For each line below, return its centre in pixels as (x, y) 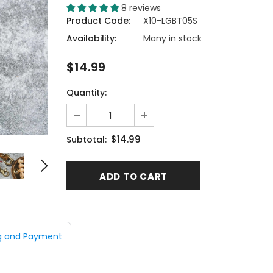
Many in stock (172, 38)
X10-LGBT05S (170, 20)
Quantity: (87, 92)
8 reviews (141, 8)
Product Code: (98, 20)
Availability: (91, 38)
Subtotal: (87, 139)
